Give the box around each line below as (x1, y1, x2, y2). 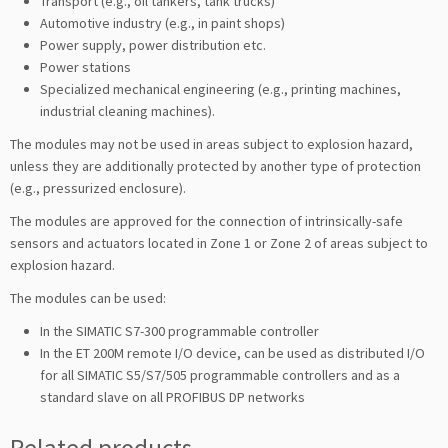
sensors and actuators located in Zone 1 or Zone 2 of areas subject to (10, 233, 428, 252)
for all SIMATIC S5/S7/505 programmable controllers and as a (40, 365, 400, 384)
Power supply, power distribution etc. (40, 35, 266, 54)
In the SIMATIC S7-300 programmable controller (40, 321, 319, 340)
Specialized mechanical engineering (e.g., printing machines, (40, 79, 401, 98)
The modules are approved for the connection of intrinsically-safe (10, 211, 403, 230)
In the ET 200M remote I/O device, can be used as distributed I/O (40, 343, 425, 362)
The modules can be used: (10, 288, 166, 307)
